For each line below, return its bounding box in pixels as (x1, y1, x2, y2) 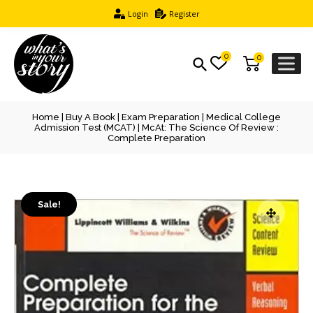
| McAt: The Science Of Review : (136, 122, 279, 133)
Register (168, 8, 200, 19)
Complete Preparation (108, 133, 205, 143)
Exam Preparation (122, 112, 200, 122)
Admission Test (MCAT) (34, 122, 136, 133)
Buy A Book (66, 112, 115, 122)
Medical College (206, 112, 281, 122)
